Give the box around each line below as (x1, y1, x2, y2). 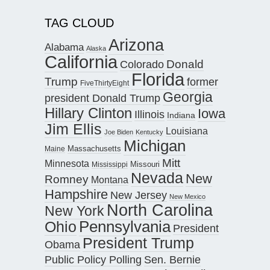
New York (45, 203, 104, 219)
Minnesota (45, 158, 89, 169)
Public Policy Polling (45, 253, 142, 266)
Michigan (124, 137, 186, 155)
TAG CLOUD (45, 16, 114, 30)
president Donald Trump (45, 92, 160, 105)
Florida (131, 69, 184, 90)
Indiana (167, 110, 195, 121)
